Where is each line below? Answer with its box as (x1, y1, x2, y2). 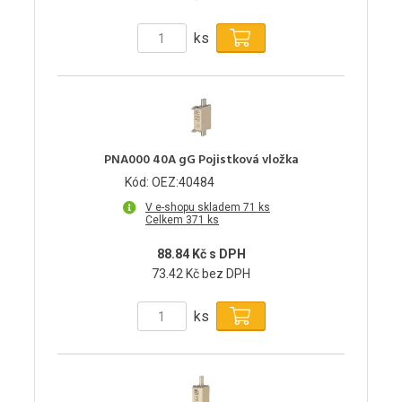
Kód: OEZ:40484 (125, 175, 214, 190)
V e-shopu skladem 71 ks (145, 201, 270, 214)
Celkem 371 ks (145, 214, 219, 227)
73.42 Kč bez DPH (152, 267, 250, 282)
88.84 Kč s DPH (156, 247, 246, 262)
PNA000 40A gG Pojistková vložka (103, 150, 299, 171)
